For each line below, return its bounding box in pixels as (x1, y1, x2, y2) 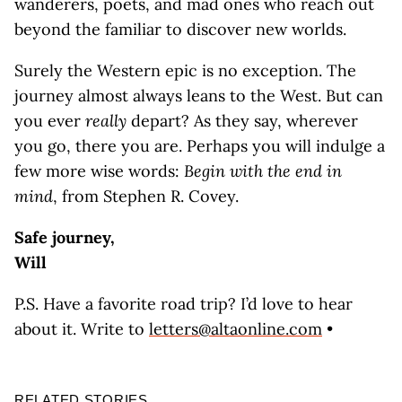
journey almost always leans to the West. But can (14, 85, 383, 106)
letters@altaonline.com (149, 319, 322, 339)
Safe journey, (14, 227, 115, 248)
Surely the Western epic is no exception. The (14, 60, 356, 81)
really (85, 110, 127, 131)
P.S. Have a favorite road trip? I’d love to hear (14, 293, 353, 314)
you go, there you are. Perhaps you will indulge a (14, 135, 385, 156)
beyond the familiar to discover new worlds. (14, 19, 346, 39)
